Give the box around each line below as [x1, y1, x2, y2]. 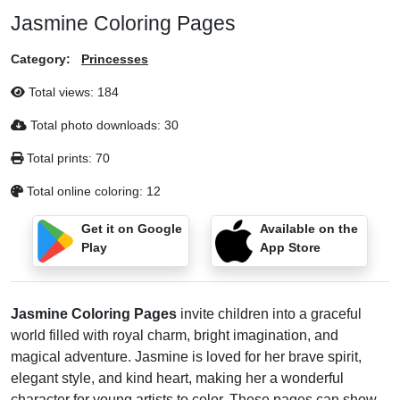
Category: [11, 52, 71, 66]
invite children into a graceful [177, 306, 362, 322]
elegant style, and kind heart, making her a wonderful [11, 371, 344, 387]
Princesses [81, 52, 148, 66]
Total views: [25, 85, 97, 99]
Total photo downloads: [27, 118, 164, 132]
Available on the [259, 221, 358, 236]
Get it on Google [80, 221, 182, 236]
